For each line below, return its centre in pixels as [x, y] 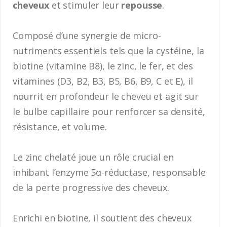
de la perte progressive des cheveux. [91, 187]
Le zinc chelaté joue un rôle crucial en [93, 157]
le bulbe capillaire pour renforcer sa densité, [109, 111]
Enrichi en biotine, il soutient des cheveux [102, 218]
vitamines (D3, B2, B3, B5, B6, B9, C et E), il [103, 81]
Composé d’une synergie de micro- [87, 35]
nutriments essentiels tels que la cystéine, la [108, 50]
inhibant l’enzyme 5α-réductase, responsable [109, 172]
